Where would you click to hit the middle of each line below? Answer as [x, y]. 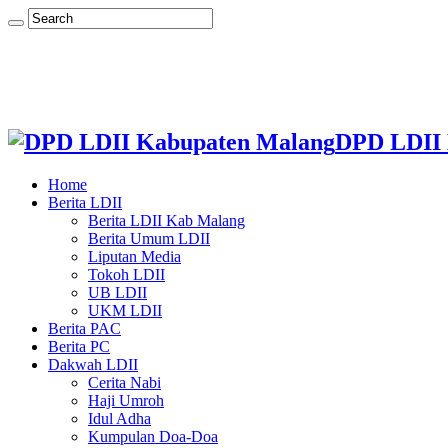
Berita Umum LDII [149, 238]
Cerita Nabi [124, 382]
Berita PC [79, 346]
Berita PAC [84, 328]
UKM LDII [125, 310]
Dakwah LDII [93, 364]
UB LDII [117, 292]
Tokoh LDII [126, 274]
